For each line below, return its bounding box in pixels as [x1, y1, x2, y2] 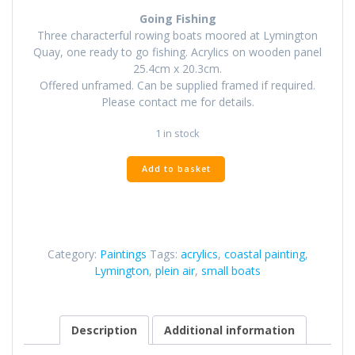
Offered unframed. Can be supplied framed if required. [40, 78, 315, 94]
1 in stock [155, 125, 200, 140]
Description [71, 323, 137, 338]
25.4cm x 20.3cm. [133, 61, 222, 77]
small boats [201, 262, 261, 278]
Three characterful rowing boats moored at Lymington [37, 28, 318, 44]
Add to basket [141, 162, 211, 174]
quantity [125, 188, 170, 204]
